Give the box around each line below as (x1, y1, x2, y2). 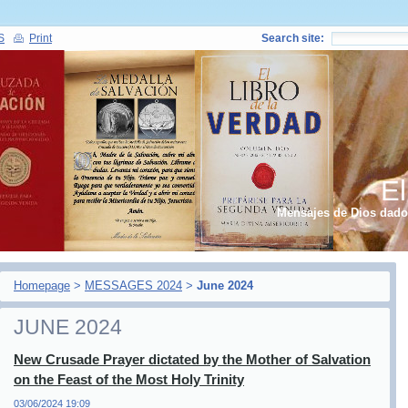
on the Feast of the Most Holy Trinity (14, 372, 244, 387)
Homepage (14, 279, 70, 292)
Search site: (261, 33, 324, 44)
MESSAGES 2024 (85, 279, 182, 292)
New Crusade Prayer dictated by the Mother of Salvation (14, 352, 371, 367)
